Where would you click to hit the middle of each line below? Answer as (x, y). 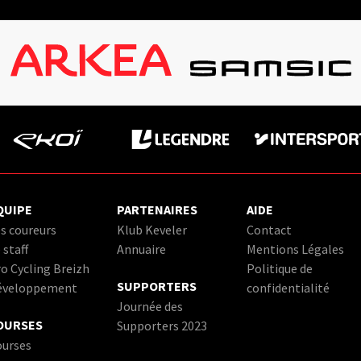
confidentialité (288, 287)
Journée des (150, 306)
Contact (269, 229)
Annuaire (142, 249)
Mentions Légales (295, 249)
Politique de (279, 268)
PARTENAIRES (158, 209)
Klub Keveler (152, 229)
